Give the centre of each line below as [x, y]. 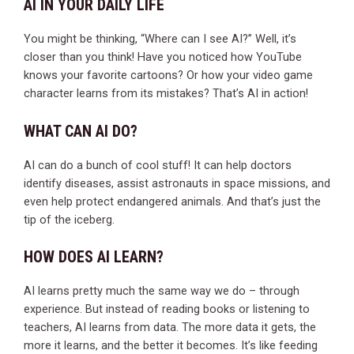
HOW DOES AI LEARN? [94, 257]
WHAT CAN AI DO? [81, 131]
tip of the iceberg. [69, 219]
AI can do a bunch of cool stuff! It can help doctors [158, 165]
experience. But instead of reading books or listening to [167, 309]
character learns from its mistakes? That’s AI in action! [166, 94]
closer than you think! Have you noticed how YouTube [163, 57]
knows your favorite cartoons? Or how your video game [168, 75]
